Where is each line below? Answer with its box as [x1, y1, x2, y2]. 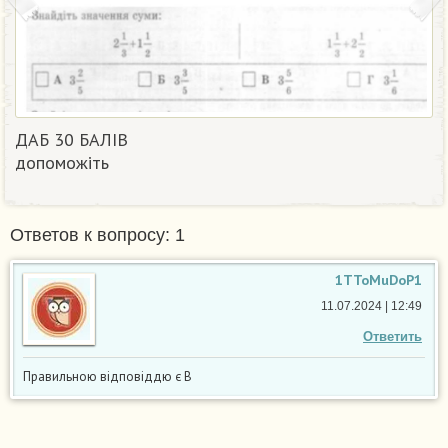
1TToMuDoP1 [335, 271, 422, 290]
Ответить [363, 329, 422, 345]
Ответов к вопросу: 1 [10, 225, 185, 246]
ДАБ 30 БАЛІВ [15, 128, 128, 152]
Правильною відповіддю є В [23, 368, 192, 386]
